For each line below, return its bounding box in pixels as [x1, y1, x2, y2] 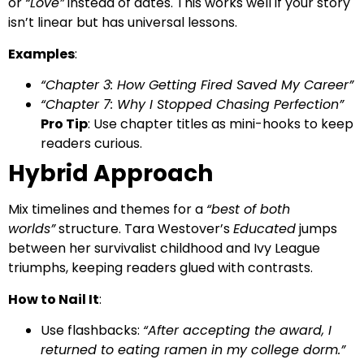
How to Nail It [8, 289, 99, 309]
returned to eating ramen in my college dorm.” [41, 340, 345, 359]
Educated [233, 219, 296, 239]
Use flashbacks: [41, 321, 143, 340]
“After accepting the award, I [143, 321, 331, 340]
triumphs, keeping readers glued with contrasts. [8, 258, 313, 278]
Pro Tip [41, 115, 88, 134]
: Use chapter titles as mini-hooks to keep [88, 115, 353, 134]
